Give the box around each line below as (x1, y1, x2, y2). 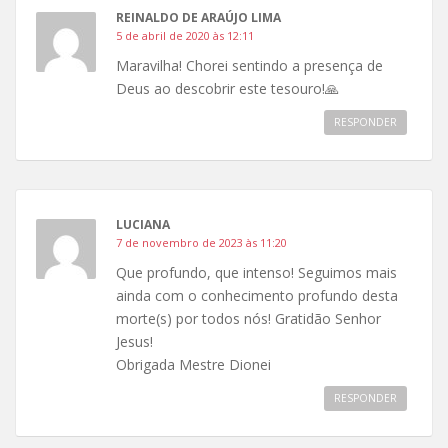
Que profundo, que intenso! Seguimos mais (116, 263, 397, 283)
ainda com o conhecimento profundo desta (116, 286, 398, 306)
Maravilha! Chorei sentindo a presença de (116, 56, 383, 76)
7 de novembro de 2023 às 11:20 (116, 235, 287, 251)
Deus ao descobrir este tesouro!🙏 (116, 79, 339, 99)
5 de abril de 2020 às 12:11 (116, 28, 254, 44)
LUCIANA (116, 216, 170, 234)
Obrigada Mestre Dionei (116, 355, 271, 375)
